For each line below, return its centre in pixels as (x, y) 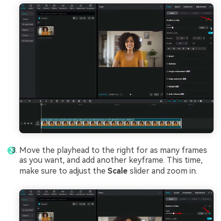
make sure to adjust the (63, 171)
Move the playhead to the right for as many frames (113, 150)
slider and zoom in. (164, 171)
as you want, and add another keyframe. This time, (111, 160)
